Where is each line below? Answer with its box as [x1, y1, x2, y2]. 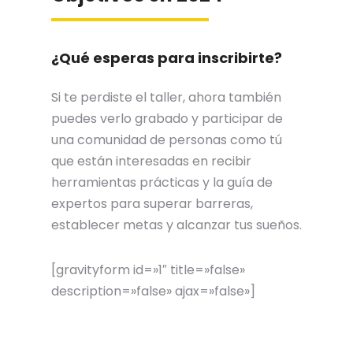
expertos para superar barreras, [51, 195, 253, 213]
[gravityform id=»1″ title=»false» [51, 261, 245, 279]
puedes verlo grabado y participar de [51, 110, 283, 128]
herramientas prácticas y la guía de [51, 173, 273, 191]
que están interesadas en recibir [51, 152, 251, 170]
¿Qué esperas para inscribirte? [51, 48, 282, 68]
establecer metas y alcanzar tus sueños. [51, 216, 302, 234]
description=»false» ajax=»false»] [51, 282, 255, 300]
